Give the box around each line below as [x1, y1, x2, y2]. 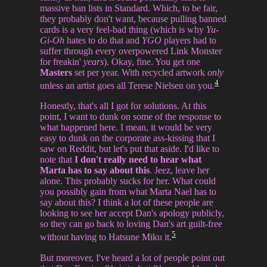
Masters [40, 67, 73, 77]
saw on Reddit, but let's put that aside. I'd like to [40, 144, 220, 154]
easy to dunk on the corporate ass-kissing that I [40, 133, 216, 144]
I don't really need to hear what [74, 154, 202, 165]
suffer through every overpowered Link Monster [40, 45, 222, 56]
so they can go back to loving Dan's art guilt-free [40, 219, 223, 229]
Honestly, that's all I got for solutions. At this [40, 101, 207, 111]
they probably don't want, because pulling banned [40, 13, 227, 24]
